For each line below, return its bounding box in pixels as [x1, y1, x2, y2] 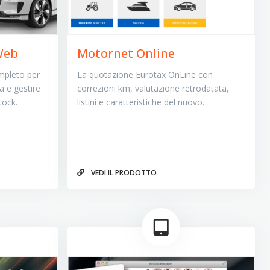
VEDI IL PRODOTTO [89, 167, 157, 178]
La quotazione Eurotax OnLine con [77, 69, 213, 81]
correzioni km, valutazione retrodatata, [77, 83, 229, 95]
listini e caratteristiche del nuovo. [77, 96, 204, 108]
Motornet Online [77, 45, 175, 62]
